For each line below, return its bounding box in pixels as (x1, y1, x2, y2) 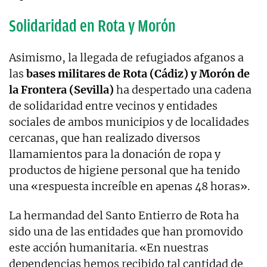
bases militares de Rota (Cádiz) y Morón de (24, 66, 250, 80)
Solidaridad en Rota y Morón (9, 16, 176, 35)
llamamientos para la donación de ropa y (9, 147, 221, 161)
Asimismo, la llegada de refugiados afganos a (9, 50, 244, 64)
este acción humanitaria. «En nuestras (9, 240, 209, 254)
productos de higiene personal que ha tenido (9, 163, 240, 177)
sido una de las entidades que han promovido (9, 224, 243, 238)
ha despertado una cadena (114, 82, 252, 97)
